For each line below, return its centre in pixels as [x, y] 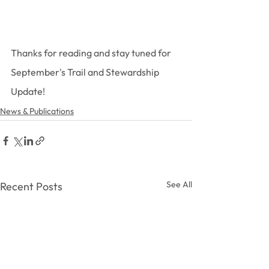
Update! [28, 92]
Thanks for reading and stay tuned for [92, 53]
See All [179, 185]
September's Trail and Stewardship [86, 72]
